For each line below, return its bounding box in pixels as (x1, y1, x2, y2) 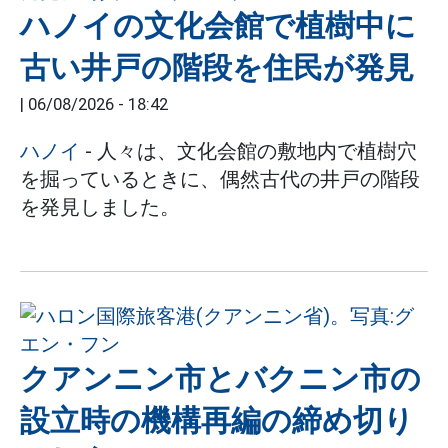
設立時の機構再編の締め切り (20, 403, 414, 438)
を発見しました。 (20, 195, 180, 219)
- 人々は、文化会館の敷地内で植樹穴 (80, 139, 417, 163)
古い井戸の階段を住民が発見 (20, 50, 414, 85)
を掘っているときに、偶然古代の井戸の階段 (20, 167, 420, 191)
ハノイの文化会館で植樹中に (20, 8, 416, 43)
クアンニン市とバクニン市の (20, 361, 421, 396)
